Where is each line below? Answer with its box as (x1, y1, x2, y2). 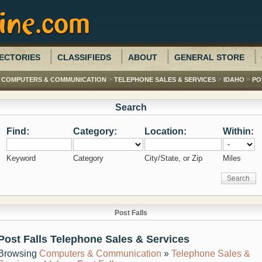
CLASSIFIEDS (57, 53, 111, 62)
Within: (222, 126, 254, 136)
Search (115, 102, 147, 112)
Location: (144, 126, 187, 136)
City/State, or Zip (144, 154, 202, 163)
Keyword (6, 154, 36, 163)
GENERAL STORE (174, 53, 244, 62)
